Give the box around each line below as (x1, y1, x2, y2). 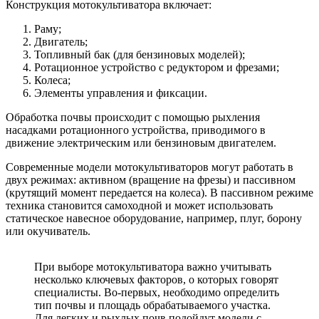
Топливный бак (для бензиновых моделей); (34, 48, 245, 61)
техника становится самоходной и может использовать (6, 199, 273, 211)
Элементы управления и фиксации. (34, 86, 207, 99)
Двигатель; (34, 35, 88, 48)
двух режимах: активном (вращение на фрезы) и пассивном (6, 173, 296, 186)
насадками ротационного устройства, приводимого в (6, 123, 266, 136)
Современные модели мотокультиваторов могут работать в (6, 160, 293, 173)
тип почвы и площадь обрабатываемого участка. (34, 298, 271, 311)
